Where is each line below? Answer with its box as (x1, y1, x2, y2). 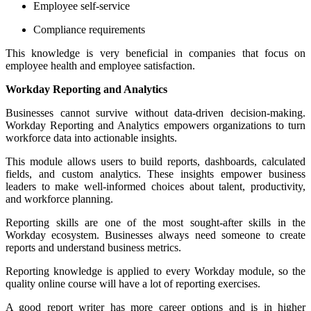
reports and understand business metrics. (6, 241, 181, 253)
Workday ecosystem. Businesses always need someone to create (6, 228, 305, 241)
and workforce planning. (6, 192, 113, 205)
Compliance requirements (33, 23, 145, 35)
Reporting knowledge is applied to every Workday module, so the (6, 264, 305, 277)
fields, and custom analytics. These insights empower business (6, 167, 305, 180)
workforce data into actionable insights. (6, 131, 177, 144)
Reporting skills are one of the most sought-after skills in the (6, 216, 305, 228)
